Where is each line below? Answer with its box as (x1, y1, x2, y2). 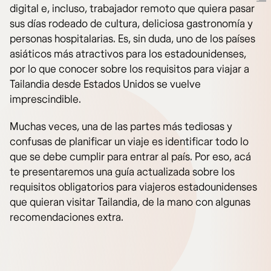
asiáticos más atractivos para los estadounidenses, (10, 47, 246, 61)
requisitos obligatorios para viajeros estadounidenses (10, 180, 257, 194)
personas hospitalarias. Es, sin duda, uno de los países (10, 32, 255, 46)
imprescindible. (10, 93, 81, 106)
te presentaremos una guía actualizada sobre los (10, 165, 235, 179)
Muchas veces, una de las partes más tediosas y (10, 120, 232, 134)
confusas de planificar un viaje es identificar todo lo (10, 135, 249, 149)
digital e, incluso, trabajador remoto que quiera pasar (10, 2, 255, 16)
